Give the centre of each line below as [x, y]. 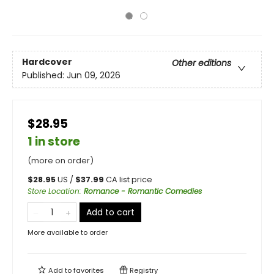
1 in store [54, 142]
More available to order [68, 232]
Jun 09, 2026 [94, 76]
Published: [44, 76]
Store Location [54, 191]
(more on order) [61, 161]
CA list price [129, 180]
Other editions [202, 63]
